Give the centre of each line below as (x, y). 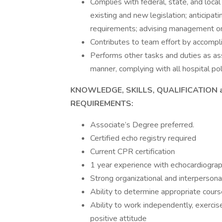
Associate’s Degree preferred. (142, 125)
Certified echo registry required (143, 138)
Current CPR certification (133, 152)
